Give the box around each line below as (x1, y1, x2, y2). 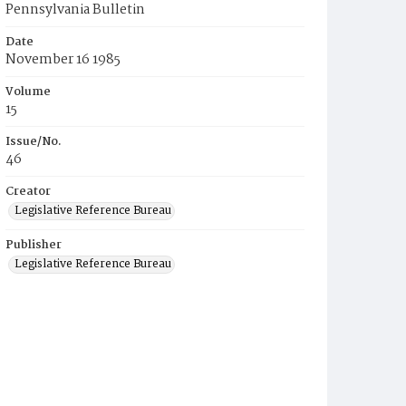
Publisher (5, 236, 62, 255)
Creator (5, 182, 51, 201)
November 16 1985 (5, 49, 121, 71)
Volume (5, 82, 51, 101)
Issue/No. (5, 132, 62, 151)
